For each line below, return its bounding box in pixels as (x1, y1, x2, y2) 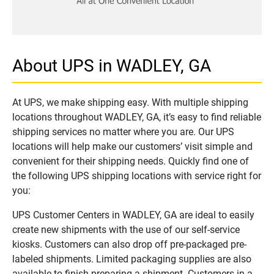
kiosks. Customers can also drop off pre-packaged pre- (12, 238, 246, 250)
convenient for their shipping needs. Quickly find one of (12, 155, 249, 167)
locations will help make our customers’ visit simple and (12, 140, 253, 152)
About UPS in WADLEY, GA (12, 55, 211, 76)
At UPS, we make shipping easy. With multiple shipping (12, 96, 248, 108)
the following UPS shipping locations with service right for (12, 169, 261, 182)
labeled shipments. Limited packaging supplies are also (12, 253, 251, 265)
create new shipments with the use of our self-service (12, 223, 240, 235)
